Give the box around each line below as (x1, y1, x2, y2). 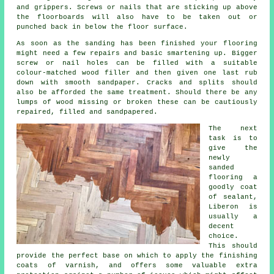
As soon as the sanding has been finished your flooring (17, 40, 257, 48)
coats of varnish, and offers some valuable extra (17, 262, 257, 270)
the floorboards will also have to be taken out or (17, 13, 257, 21)
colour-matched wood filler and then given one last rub (17, 69, 257, 77)
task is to (209, 135, 257, 143)
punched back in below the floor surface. (17, 23, 188, 31)
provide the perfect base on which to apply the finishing (17, 252, 257, 260)
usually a (209, 213, 257, 221)
